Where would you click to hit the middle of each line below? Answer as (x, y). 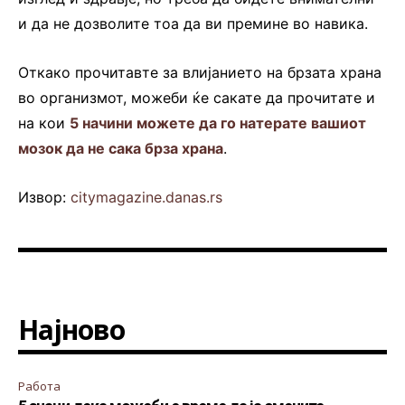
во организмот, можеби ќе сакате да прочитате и (197, 97)
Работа (39, 386)
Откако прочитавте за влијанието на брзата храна (200, 72)
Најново (71, 329)
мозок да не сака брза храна (121, 148)
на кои (44, 122)
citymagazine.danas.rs (146, 197)
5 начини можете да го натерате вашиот (218, 122)
